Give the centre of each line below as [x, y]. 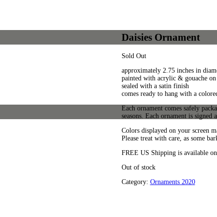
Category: [136, 182]
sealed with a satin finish [155, 86]
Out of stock [138, 167]
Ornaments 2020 [172, 182]
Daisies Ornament [161, 38]
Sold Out [134, 56]
